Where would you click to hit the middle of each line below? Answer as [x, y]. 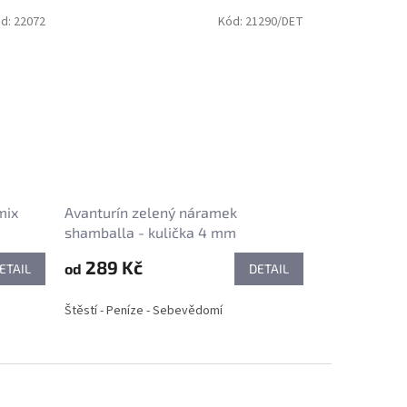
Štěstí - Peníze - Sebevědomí [143, 311]
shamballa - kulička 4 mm [150, 233]
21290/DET [274, 22]
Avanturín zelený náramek [150, 213]
